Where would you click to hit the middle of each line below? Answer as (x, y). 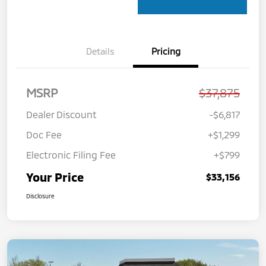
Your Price (55, 177)
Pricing (166, 51)
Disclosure (40, 196)
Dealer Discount (61, 114)
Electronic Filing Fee (71, 154)
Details (100, 51)
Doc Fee (44, 134)
